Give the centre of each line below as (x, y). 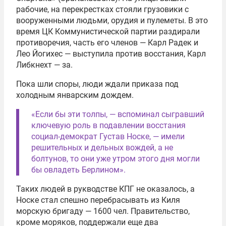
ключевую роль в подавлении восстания (108, 126)
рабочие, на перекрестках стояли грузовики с (102, 10)
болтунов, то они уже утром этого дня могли (116, 159)
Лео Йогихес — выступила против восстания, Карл (111, 54)
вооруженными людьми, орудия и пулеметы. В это (112, 21)
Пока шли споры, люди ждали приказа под (97, 84)
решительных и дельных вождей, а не (102, 148)
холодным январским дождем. (75, 95)
